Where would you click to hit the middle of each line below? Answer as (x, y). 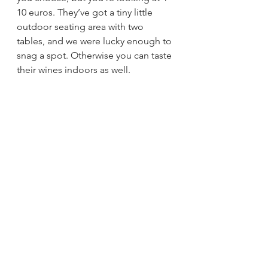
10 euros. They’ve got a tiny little (86, 13)
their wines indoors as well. (75, 70)
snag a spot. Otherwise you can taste (95, 56)
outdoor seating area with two (81, 27)
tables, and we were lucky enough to (95, 41)
